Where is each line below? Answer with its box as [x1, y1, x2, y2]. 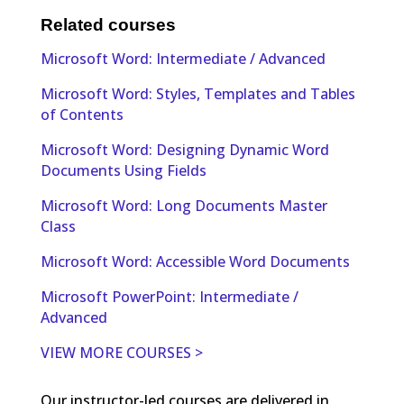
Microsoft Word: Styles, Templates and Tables [40, 83, 355, 104]
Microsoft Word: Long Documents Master [40, 195, 327, 216]
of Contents [40, 104, 124, 124]
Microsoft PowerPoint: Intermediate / [40, 286, 298, 307]
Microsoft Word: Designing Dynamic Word [40, 139, 329, 160]
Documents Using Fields [40, 160, 207, 180]
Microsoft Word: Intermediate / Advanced [40, 48, 326, 69]
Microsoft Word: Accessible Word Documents [40, 251, 350, 271]
